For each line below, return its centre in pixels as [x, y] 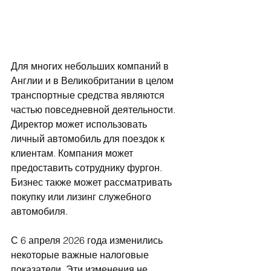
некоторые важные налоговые [81, 254]
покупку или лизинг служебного [82, 196]
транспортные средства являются [89, 95]
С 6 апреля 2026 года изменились [88, 240]
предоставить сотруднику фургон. [88, 167]
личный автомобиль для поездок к [89, 138]
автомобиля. [39, 211]
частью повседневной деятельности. [94, 109]
